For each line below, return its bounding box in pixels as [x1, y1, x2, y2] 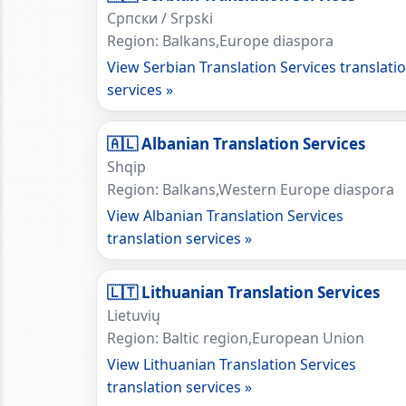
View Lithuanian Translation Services [107, 354, 356, 374]
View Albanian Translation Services [107, 206, 343, 226]
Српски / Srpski [107, 8, 213, 28]
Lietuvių [107, 305, 160, 325]
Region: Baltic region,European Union [107, 328, 364, 348]
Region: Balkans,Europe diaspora [107, 31, 333, 51]
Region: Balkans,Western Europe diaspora [107, 179, 394, 199]
